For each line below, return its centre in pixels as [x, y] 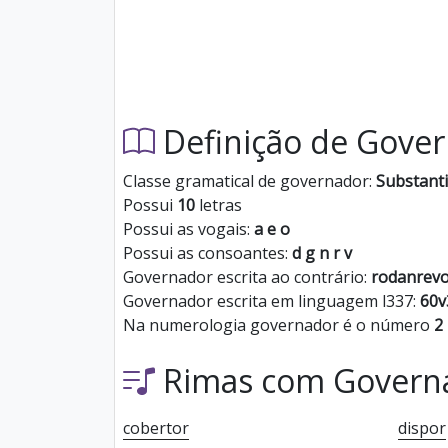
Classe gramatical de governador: [249, 181]
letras [218, 205]
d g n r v [322, 253]
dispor [421, 428]
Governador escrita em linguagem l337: [271, 301]
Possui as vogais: [188, 229]
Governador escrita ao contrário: [247, 277]
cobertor [156, 428]
